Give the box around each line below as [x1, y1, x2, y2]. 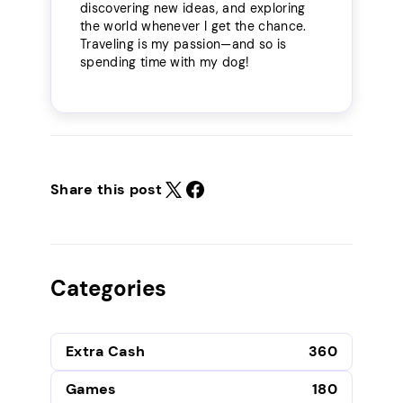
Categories [50, 273, 166, 302]
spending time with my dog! [80, 54, 250, 71]
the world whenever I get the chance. [80, 18, 307, 35]
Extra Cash [66, 341, 146, 361]
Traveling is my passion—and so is [80, 36, 287, 53]
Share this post [50, 180, 163, 200]
